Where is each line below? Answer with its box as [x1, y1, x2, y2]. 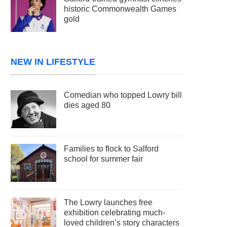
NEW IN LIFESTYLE [11, 57, 96, 67]
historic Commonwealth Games [64, 5, 177, 13]
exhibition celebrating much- [64, 208, 166, 217]
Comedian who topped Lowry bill [64, 91, 182, 99]
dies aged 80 [64, 101, 111, 109]
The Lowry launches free [64, 198, 153, 207]
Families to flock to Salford [64, 144, 159, 153]
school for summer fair [64, 155, 143, 163]
